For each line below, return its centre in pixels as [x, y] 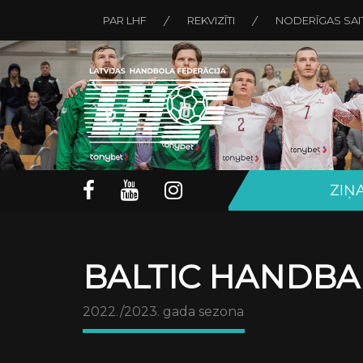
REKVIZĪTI [211, 20]
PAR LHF [125, 20]
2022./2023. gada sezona [163, 312]
